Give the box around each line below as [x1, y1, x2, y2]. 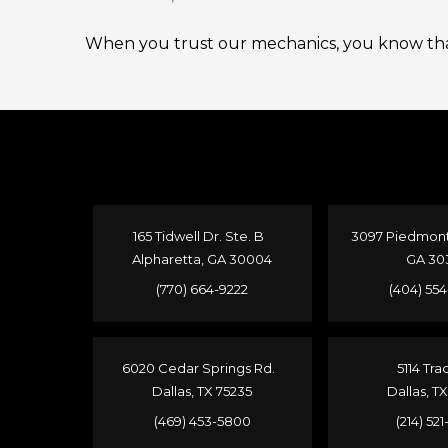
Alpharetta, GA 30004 [132, 251, 273, 268]
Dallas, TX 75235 [152, 383, 253, 400]
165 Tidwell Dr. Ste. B [132, 228, 272, 245]
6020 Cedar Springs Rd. [121, 360, 283, 377]
